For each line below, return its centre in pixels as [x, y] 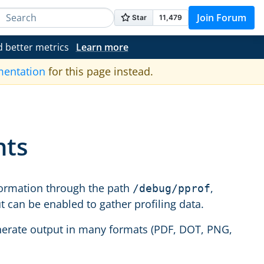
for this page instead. [99, 71]
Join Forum [222, 18]
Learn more [102, 47]
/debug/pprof [171, 188]
